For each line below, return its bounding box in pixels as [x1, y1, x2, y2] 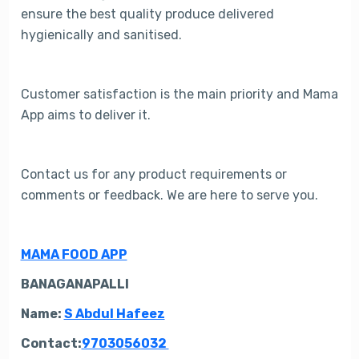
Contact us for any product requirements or [20, 167, 287, 182]
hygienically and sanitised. [20, 27, 182, 42]
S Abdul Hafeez [63, 306, 165, 321]
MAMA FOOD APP [20, 247, 127, 262]
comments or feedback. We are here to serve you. [20, 188, 318, 203]
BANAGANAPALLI [20, 276, 129, 292]
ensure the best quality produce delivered [20, 6, 274, 22]
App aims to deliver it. [20, 107, 154, 123]
